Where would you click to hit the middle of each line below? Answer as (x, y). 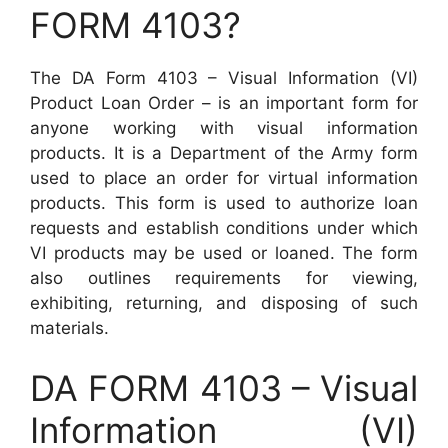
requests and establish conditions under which (224, 228)
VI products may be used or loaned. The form (224, 253)
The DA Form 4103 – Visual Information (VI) (224, 78)
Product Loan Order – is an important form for (224, 103)
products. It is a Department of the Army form (224, 153)
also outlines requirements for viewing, (224, 278)
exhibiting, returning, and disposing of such (224, 303)
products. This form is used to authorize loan (224, 203)
